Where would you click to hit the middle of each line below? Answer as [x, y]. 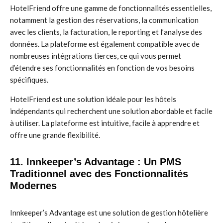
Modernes [33, 186]
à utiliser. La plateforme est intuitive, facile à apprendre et [105, 123]
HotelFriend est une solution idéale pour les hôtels [93, 99]
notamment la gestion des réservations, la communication [104, 20]
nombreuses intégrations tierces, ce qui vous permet [96, 56]
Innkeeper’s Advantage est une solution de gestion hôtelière [109, 213]
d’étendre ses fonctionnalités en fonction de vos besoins [102, 68]
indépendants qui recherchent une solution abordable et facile [111, 111]
